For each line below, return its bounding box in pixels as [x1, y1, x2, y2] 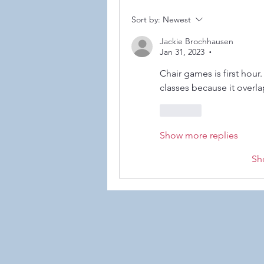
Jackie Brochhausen [160, 36, 233, 47]
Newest [163, 14, 191, 25]
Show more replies [160, 130, 238, 141]
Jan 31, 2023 [160, 47, 204, 57]
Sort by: [131, 14, 160, 25]
